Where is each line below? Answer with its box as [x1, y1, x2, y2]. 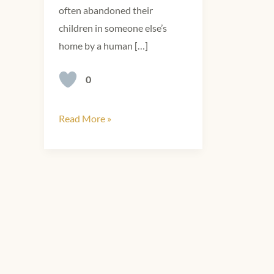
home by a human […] [59, 39, 148, 51]
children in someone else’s [59, 21, 167, 34]
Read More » [59, 112, 111, 124]
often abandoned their [59, 4, 153, 16]
